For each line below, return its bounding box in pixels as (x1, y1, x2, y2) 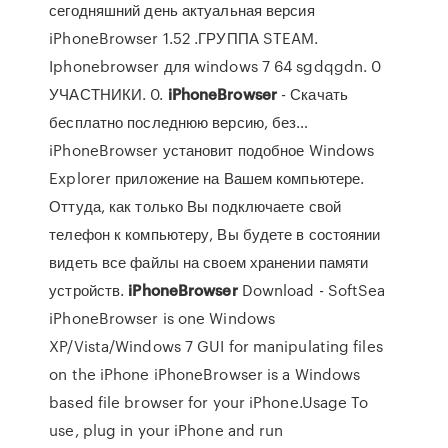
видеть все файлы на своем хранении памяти (49, 251, 369, 273)
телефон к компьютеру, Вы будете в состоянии (49, 223, 381, 245)
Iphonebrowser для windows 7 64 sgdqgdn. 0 (49, 55, 382, 77)
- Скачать (276, 83, 348, 105)
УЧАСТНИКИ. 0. (49, 83, 168, 105)
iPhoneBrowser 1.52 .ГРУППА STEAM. (49, 27, 319, 49)
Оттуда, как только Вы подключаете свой (49, 195, 342, 217)
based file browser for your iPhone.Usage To (49, 391, 369, 413)
